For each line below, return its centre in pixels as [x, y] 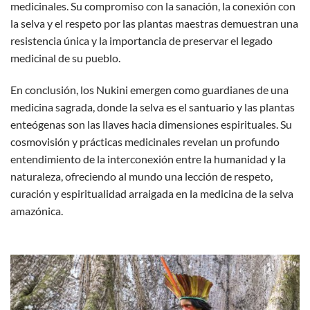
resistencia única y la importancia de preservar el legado [142, 40]
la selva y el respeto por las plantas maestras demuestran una [154, 23]
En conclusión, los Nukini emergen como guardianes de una [149, 89]
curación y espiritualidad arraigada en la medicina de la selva [152, 193]
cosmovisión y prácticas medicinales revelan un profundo [145, 141]
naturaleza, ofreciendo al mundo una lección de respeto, [142, 176]
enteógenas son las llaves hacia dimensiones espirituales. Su [151, 124]
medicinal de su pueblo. [65, 58]
